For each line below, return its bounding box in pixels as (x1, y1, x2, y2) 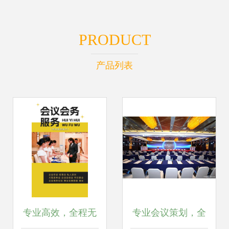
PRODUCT (78, 31, 151, 48)
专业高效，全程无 (23, 208, 97, 218)
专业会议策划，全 (132, 208, 206, 218)
